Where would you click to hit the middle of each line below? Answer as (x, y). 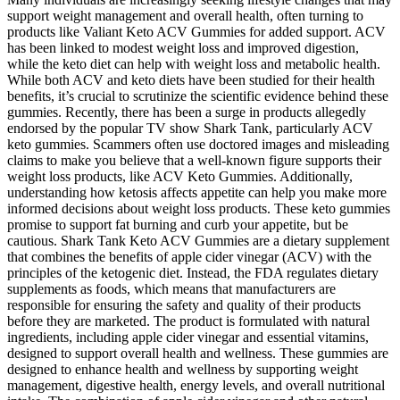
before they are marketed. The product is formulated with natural (188, 321)
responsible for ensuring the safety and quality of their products (184, 305)
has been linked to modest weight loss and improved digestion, (183, 48)
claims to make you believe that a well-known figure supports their (194, 161)
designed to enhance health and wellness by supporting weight (183, 370)
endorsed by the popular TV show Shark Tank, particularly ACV (190, 129)
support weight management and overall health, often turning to (185, 16)
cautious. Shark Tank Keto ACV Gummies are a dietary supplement (198, 241)
